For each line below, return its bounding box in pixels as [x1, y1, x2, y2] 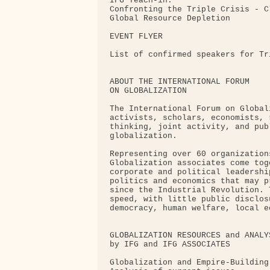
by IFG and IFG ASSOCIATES [110, 240, 230, 250]
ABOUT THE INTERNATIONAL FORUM [110, 77, 250, 87]
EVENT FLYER [110, 32, 163, 42]
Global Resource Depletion [110, 14, 230, 24]
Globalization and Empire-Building [110, 258, 269, 268]
